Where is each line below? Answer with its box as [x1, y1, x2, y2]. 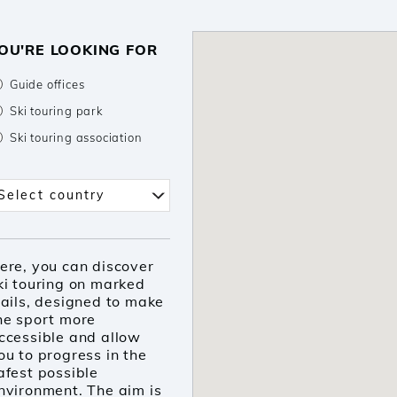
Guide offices [10, 77, 85, 91]
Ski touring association [10, 130, 143, 144]
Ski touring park [10, 104, 103, 118]
